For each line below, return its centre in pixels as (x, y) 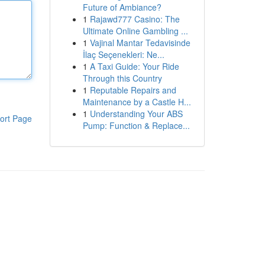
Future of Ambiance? (122, 7)
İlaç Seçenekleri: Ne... (123, 54)
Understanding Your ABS (136, 114)
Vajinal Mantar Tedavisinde (140, 43)
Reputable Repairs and (133, 90)
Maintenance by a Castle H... (137, 102)
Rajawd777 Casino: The (135, 19)
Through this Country (122, 78)
